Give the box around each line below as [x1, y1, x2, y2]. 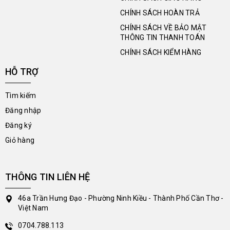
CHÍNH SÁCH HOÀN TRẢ [120, 8, 200, 17]
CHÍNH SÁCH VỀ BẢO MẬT [120, 23, 207, 32]
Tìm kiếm [5, 91, 36, 100]
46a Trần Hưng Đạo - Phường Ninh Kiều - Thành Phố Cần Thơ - [18, 194, 224, 202]
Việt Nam [18, 203, 48, 212]
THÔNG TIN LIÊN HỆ [5, 171, 90, 182]
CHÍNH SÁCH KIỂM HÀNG [120, 48, 201, 56]
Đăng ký [5, 121, 32, 129]
